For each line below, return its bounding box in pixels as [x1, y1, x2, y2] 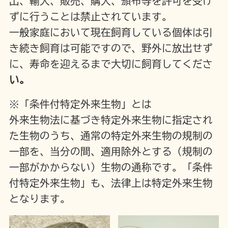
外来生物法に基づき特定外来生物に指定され [9, 115, 213, 125]
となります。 [9, 193, 70, 204]
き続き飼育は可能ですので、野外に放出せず [9, 43, 213, 53]
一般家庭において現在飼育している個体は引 [9, 27, 213, 38]
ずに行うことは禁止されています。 [9, 12, 172, 22]
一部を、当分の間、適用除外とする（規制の [9, 146, 213, 156]
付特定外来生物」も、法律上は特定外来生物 [9, 178, 213, 188]
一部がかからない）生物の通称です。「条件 [9, 162, 213, 172]
